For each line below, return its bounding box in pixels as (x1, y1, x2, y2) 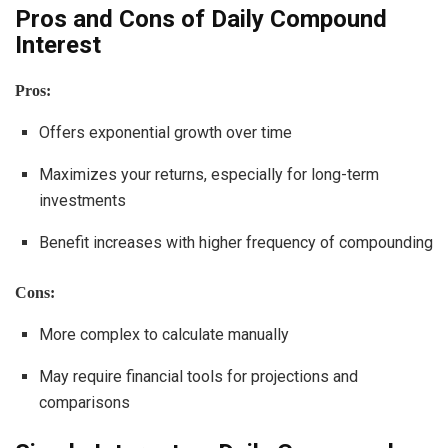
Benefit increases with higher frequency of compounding (39, 232, 433, 252)
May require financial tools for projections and (39, 366, 358, 386)
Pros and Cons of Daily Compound (15, 4, 387, 33)
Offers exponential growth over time (39, 122, 292, 142)
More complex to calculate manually (39, 324, 289, 344)
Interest (15, 30, 101, 59)
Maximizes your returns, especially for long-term (39, 164, 379, 184)
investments (39, 190, 126, 210)
